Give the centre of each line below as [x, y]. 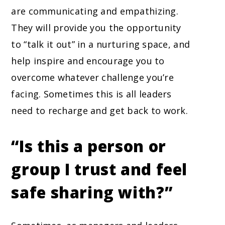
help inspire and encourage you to [88, 61]
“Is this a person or [89, 146]
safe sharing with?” [92, 193]
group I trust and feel [99, 170]
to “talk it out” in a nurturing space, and [101, 44]
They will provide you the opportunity [96, 28]
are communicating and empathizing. [95, 11]
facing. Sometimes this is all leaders [91, 94]
